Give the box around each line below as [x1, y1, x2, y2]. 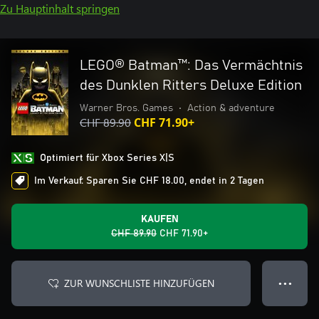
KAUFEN [140, 214, 179, 224]
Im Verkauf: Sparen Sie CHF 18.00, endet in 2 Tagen [34, 176, 264, 186]
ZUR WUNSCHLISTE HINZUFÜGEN [63, 276, 214, 290]
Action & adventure [187, 103, 275, 113]
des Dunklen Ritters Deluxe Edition [80, 78, 302, 93]
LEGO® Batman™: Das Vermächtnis [80, 58, 303, 73]
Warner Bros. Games [80, 103, 173, 113]
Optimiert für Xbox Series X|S [40, 153, 174, 163]
